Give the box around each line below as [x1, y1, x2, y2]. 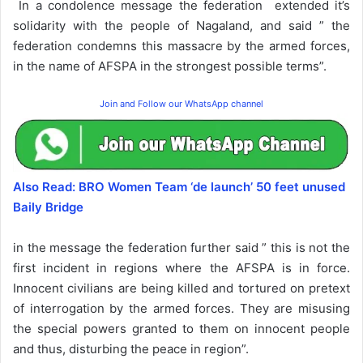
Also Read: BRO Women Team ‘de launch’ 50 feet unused [13, 178, 345, 194]
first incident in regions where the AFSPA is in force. [13, 259, 350, 275]
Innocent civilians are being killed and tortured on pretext [13, 280, 350, 296]
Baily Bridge [13, 199, 83, 215]
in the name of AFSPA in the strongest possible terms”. [13, 58, 327, 74]
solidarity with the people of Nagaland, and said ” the [13, 17, 350, 33]
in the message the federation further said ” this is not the [13, 239, 350, 255]
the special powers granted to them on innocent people [13, 320, 350, 336]
